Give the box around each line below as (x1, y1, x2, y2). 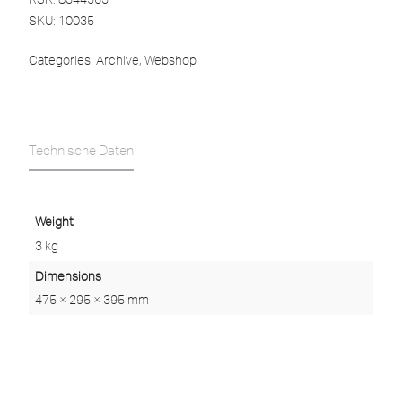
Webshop (144, 51, 197, 68)
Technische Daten (29, 142, 134, 159)
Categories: (29, 51, 96, 68)
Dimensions (34, 267, 101, 284)
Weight (34, 214, 74, 231)
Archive (96, 51, 139, 68)
